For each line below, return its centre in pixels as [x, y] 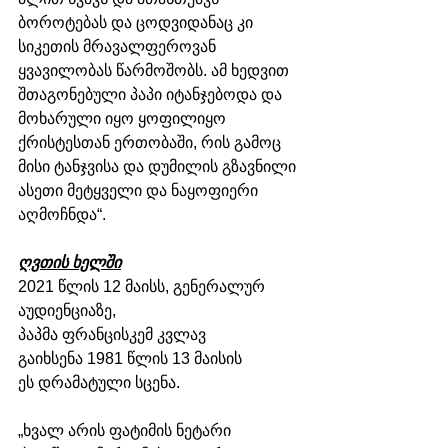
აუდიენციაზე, [69, 310]
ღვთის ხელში [69, 262]
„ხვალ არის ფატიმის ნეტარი [126, 430]
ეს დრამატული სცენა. [99, 382]
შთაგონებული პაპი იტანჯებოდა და [152, 94]
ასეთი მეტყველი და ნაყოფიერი [140, 190]
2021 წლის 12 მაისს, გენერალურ [143, 286]
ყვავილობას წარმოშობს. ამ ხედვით [155, 70]
